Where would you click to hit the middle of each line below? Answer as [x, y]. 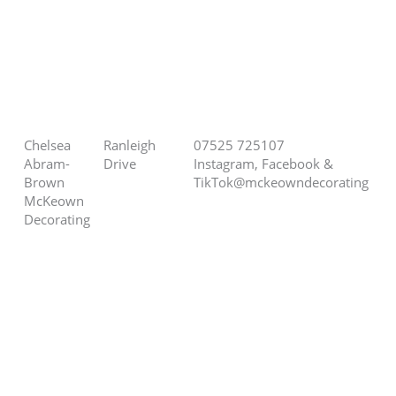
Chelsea [48, 145]
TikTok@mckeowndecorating [282, 183]
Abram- [47, 164]
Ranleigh [130, 145]
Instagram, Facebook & [264, 164]
